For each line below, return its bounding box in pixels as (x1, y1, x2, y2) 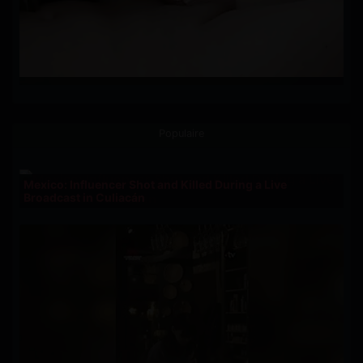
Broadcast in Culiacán (23, 190, 145, 204)
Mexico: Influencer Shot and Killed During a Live (23, 177, 287, 191)
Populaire (159, 127, 204, 140)
